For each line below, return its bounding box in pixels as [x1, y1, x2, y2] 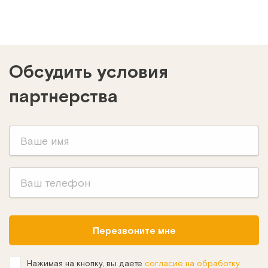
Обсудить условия [9, 60, 168, 82]
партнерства [9, 84, 118, 106]
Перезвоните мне [92, 224, 176, 236]
